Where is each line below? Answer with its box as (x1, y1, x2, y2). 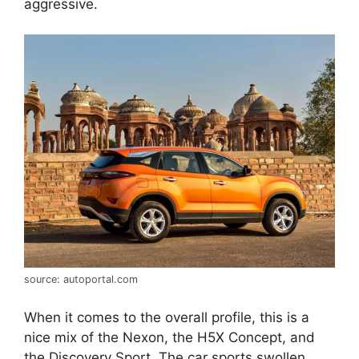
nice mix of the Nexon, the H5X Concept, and (24, 329, 315, 345)
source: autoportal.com (24, 273, 138, 286)
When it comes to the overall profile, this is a (24, 309, 309, 325)
